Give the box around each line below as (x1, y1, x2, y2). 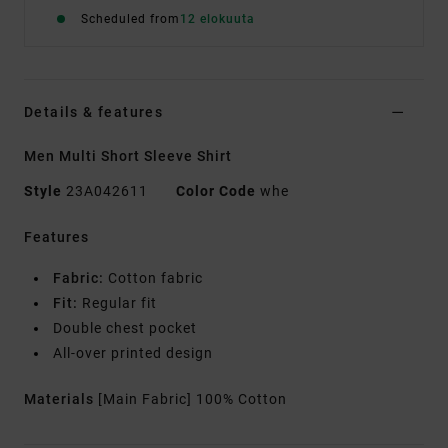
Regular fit (78, 295, 157, 312)
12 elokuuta (180, 12, 255, 27)
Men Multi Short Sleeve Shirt (24, 148, 232, 165)
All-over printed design (53, 345, 213, 362)
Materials (24, 391, 98, 408)
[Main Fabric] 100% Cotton (98, 391, 287, 408)
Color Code (176, 183, 256, 200)
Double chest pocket (53, 320, 197, 337)
